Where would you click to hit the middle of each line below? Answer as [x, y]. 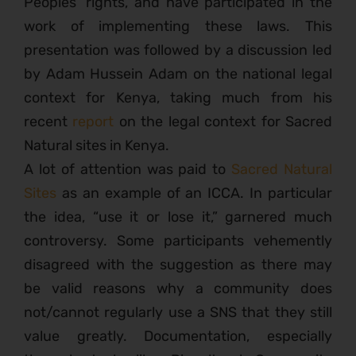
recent [48, 122]
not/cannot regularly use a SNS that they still [178, 313]
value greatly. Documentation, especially [178, 337]
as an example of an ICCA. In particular [194, 193]
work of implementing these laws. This [178, 27]
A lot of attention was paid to [128, 170]
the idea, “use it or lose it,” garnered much [178, 217]
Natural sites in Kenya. [98, 146]
